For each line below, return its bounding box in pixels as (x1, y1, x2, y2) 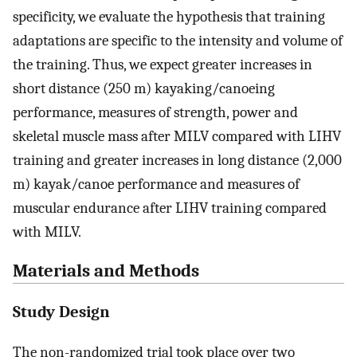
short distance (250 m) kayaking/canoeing (13, 79, 275, 97)
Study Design (13, 301, 110, 321)
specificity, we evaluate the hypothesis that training (13, 7, 325, 25)
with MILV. (13, 222, 81, 241)
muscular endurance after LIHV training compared (13, 198, 327, 217)
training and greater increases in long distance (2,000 (13, 151, 342, 169)
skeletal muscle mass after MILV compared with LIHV (13, 127, 341, 145)
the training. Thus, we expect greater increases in (13, 55, 312, 73)
